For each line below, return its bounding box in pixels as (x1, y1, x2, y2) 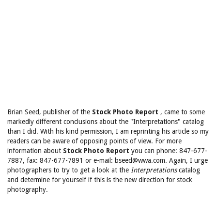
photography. (7, 186, 48, 193)
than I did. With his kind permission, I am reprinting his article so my (7, 127, 209, 135)
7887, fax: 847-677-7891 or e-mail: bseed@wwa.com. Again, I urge (7, 156, 208, 164)
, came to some (160, 108, 205, 116)
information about (7, 147, 63, 155)
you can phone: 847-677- (131, 147, 207, 155)
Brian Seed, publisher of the (7, 108, 92, 116)
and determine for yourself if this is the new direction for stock (7, 176, 192, 184)
